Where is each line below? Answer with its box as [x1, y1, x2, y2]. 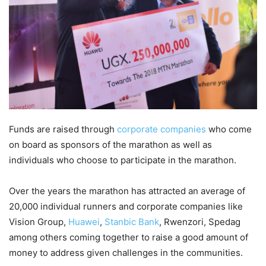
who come [206, 123, 252, 135]
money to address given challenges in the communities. [9, 247, 243, 259]
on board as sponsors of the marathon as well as [9, 139, 212, 151]
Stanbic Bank [104, 216, 159, 228]
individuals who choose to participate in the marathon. [9, 154, 236, 166]
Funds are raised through [9, 123, 117, 135]
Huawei [68, 216, 100, 228]
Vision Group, [9, 216, 68, 228]
